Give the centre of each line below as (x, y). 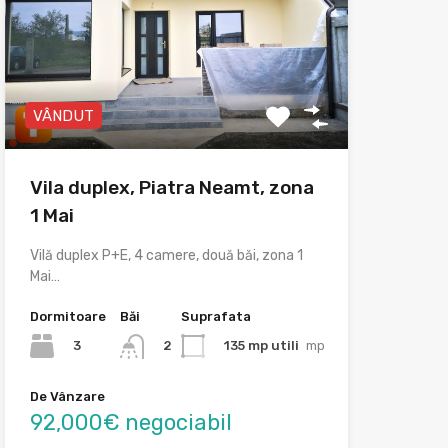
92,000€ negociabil (130, 422)
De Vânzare (67, 396)
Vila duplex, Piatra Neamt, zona (171, 188)
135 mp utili (261, 346)
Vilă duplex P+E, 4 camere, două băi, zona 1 (166, 256)
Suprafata (215, 317)
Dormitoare (67, 317)
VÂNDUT (63, 116)
